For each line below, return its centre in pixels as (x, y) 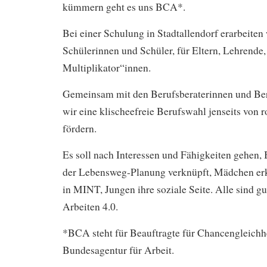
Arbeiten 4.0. (90, 206)
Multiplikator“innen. (107, 67)
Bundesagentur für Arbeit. (118, 250)
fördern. (80, 128)
